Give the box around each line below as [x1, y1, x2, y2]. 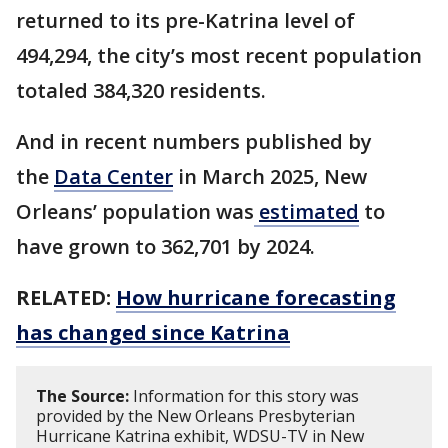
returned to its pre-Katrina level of [16, 7, 355, 35]
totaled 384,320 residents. [16, 77, 266, 105]
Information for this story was [129, 385, 359, 408]
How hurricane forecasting [116, 284, 396, 312]
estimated [259, 198, 359, 226]
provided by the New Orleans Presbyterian [36, 405, 355, 428]
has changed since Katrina [16, 319, 290, 347]
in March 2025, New [173, 163, 367, 191]
